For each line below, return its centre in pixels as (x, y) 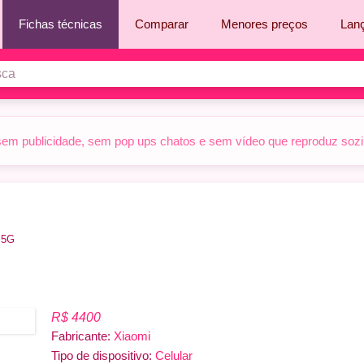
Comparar (162, 24)
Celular (174, 355)
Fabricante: (81, 336)
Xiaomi (132, 336)
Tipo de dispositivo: (102, 355)
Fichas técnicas (61, 24)
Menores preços (264, 24)
